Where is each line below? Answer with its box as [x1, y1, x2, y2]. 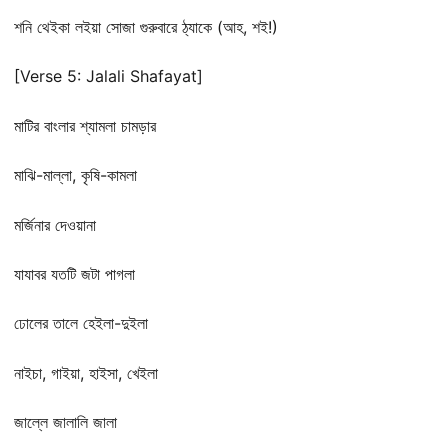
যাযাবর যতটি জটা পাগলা [14, 263, 135, 284]
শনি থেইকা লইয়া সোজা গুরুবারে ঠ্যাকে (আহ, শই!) [14, 16, 278, 37]
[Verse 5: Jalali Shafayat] [14, 66, 203, 87]
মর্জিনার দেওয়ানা [14, 214, 96, 235]
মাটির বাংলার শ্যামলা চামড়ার [14, 115, 156, 136]
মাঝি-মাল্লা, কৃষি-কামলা [14, 165, 137, 186]
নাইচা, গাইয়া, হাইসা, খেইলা [14, 362, 158, 383]
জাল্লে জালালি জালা [14, 412, 117, 433]
